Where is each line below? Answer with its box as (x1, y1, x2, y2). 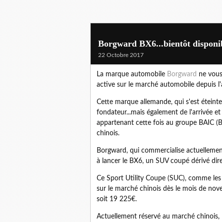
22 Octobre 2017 (98, 52, 144, 58)
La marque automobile (97, 71, 167, 78)
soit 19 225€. (97, 196, 139, 203)
